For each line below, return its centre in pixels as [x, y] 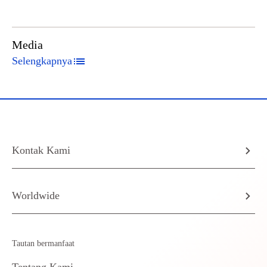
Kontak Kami [41, 150]
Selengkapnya [42, 61]
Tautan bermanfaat [43, 243]
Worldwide [36, 195]
